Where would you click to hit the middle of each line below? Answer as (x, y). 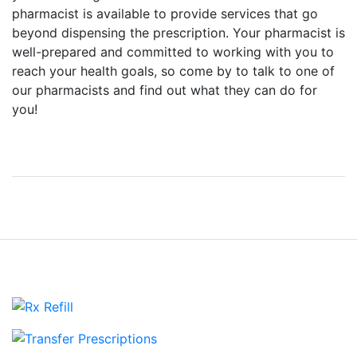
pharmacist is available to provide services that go (165, 14)
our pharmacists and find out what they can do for (165, 90)
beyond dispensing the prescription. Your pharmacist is (178, 33)
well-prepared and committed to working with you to (173, 52)
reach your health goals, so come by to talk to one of (173, 71)
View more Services (184, 211)
